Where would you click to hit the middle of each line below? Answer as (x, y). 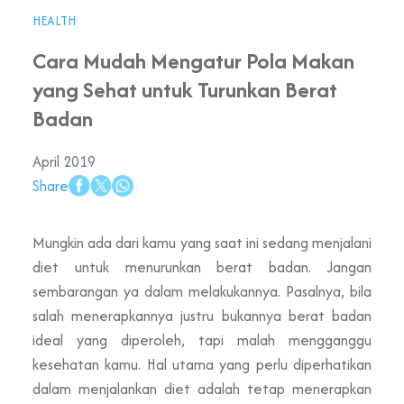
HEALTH (54, 20)
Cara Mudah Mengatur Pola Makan (193, 60)
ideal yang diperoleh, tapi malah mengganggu (202, 340)
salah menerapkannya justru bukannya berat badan (202, 315)
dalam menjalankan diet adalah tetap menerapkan (202, 388)
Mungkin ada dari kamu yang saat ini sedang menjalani (202, 242)
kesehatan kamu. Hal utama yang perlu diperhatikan (202, 364)
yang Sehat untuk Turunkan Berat (185, 89)
